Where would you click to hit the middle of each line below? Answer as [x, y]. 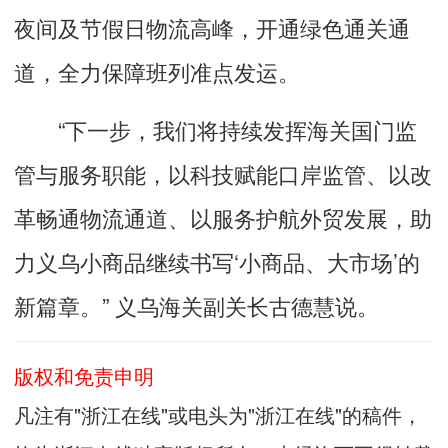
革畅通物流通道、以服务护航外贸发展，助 [223, 216]
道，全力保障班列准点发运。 [157, 70]
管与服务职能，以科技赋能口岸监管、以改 [223, 172]
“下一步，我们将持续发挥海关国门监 [215, 128]
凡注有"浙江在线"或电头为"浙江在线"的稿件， [218, 414]
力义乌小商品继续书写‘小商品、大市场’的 [217, 260]
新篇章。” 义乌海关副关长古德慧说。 [196, 304]
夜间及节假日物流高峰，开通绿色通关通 [212, 26]
